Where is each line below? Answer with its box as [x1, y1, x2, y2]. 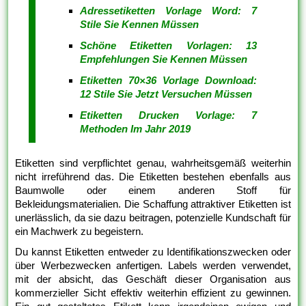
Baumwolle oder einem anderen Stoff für [15, 184, 291, 197]
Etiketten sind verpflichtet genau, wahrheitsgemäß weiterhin [15, 157, 291, 169]
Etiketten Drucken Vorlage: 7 [80, 109, 257, 122]
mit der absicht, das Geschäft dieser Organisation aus [15, 273, 291, 286]
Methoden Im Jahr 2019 [80, 123, 191, 135]
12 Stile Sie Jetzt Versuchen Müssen [80, 88, 253, 100]
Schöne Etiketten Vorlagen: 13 [80, 40, 257, 52]
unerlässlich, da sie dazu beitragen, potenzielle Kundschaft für [15, 212, 291, 224]
